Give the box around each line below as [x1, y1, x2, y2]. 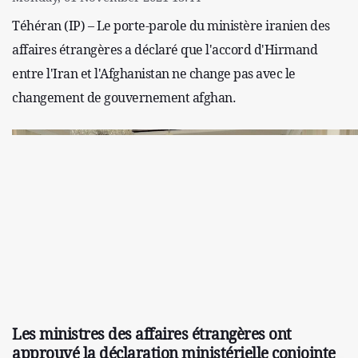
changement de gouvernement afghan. [12, 88, 236, 106]
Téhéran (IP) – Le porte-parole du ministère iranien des [12, 16, 330, 34]
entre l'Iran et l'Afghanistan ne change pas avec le [12, 64, 296, 82]
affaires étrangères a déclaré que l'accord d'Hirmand [12, 40, 317, 58]
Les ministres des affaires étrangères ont [12, 323, 292, 344]
